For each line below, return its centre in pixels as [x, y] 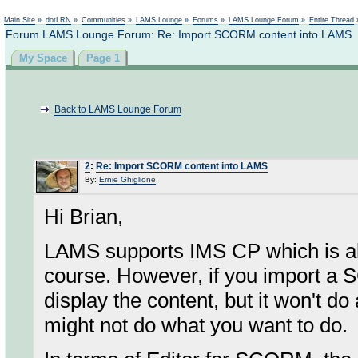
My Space [43, 58]
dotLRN [58, 20]
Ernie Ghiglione [127, 179]
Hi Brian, [84, 217]
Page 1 [103, 58]
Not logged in [324, 8]
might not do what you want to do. [196, 325]
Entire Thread [332, 20]
